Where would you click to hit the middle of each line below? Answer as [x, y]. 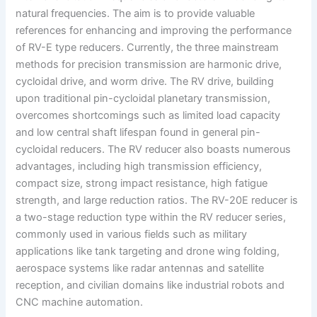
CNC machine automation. [80, 302]
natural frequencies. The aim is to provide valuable [136, 13]
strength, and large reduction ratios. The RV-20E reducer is [157, 200]
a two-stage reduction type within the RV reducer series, [151, 217]
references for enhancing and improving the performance [154, 30]
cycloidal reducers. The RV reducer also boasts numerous [154, 149]
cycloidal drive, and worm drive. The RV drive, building [145, 81]
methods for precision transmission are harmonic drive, [149, 64]
